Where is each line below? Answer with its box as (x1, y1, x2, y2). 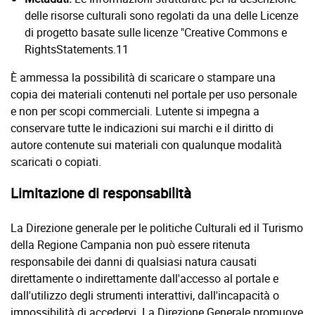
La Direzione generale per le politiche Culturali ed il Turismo (11, 220, 303, 236)
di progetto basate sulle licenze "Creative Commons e (25, 25, 287, 40)
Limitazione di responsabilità (11, 184, 191, 202)
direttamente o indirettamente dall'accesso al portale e (11, 271, 278, 286)
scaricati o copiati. (11, 154, 101, 169)
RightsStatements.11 (25, 41, 129, 57)
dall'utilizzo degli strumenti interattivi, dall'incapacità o (11, 288, 279, 303)
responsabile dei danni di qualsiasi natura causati (11, 254, 257, 269)
